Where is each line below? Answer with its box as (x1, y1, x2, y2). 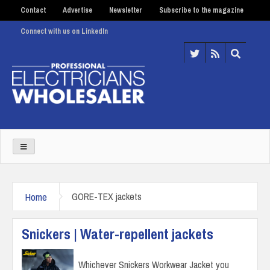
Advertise (63, 5, 92, 15)
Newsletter (109, 5, 142, 15)
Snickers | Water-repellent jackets (22, 224, 213, 243)
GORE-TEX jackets (72, 189, 142, 203)
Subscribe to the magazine (159, 5, 243, 15)
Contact (20, 5, 46, 15)
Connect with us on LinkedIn (20, 27, 108, 36)
